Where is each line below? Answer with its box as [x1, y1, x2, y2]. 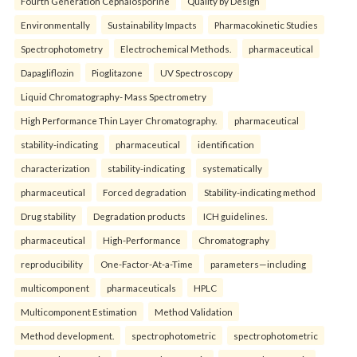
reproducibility [21, 257, 83, 269]
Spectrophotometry [21, 42, 103, 54]
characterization [21, 162, 90, 174]
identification [198, 138, 254, 150]
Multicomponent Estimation [21, 305, 137, 317]
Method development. [21, 329, 114, 341]
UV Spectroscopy [160, 66, 233, 78]
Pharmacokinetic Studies [214, 18, 318, 30]
